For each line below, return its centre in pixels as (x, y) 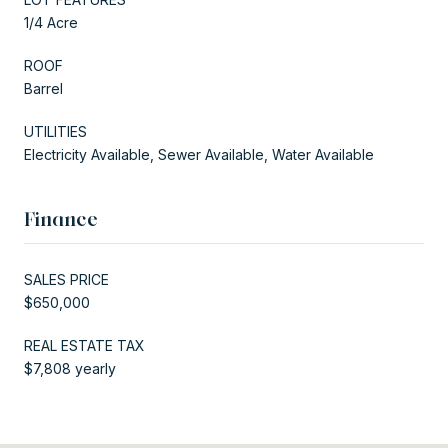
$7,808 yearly (70, 368)
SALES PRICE (66, 279)
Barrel (43, 88)
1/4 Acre (51, 22)
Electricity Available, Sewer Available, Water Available (199, 154)
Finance (61, 218)
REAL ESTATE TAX (84, 345)
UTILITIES (55, 131)
